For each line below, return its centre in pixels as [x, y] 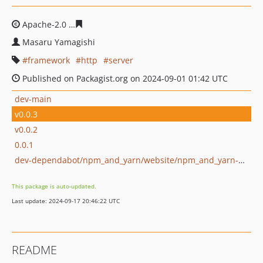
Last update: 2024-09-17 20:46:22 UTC [66, 201]
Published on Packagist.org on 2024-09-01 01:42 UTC [124, 78]
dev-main [33, 99]
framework [49, 60]
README [34, 250]
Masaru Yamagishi [59, 42]
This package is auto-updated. [54, 186]
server [121, 60]
